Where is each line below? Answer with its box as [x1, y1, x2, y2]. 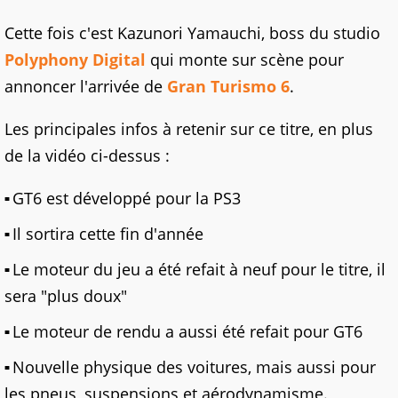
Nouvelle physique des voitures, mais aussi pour [12, 356, 376, 378]
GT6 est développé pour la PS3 [12, 187, 241, 210]
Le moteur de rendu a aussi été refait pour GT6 [12, 321, 362, 343]
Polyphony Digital [4, 49, 146, 71]
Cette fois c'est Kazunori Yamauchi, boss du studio [4, 22, 380, 44]
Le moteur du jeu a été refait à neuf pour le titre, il [12, 259, 386, 281]
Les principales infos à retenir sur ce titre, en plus [4, 118, 373, 140]
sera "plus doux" [4, 285, 127, 307]
